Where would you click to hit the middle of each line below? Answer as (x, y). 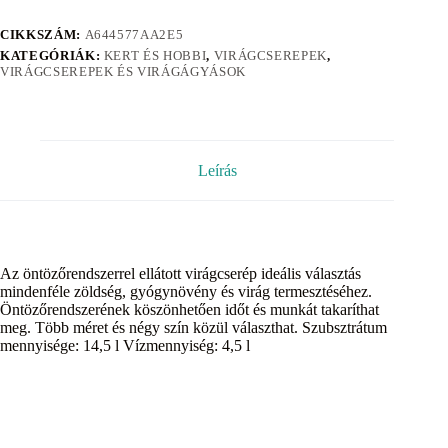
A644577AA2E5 (134, 34)
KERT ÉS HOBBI (155, 55)
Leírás (217, 170)
